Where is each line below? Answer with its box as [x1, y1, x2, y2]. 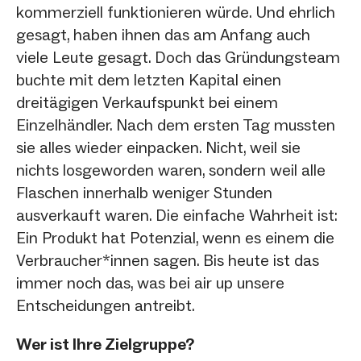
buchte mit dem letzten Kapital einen [16, 69, 281, 89]
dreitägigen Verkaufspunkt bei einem [16, 92, 278, 112]
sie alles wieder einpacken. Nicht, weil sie [16, 137, 301, 157]
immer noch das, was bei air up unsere [16, 272, 284, 293]
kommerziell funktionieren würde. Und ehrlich [16, 2, 335, 22]
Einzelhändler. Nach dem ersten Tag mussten [16, 114, 335, 135]
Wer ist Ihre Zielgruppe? [16, 334, 194, 354]
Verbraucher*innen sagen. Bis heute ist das [16, 250, 319, 270]
